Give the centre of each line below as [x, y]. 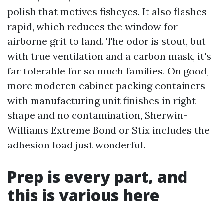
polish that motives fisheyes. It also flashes [107, 12]
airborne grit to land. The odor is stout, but [107, 41]
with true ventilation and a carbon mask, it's [109, 56]
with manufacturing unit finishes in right [102, 100]
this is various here [83, 195]
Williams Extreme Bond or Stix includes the [109, 130]
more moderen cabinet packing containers [106, 86]
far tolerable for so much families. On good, [108, 71]
